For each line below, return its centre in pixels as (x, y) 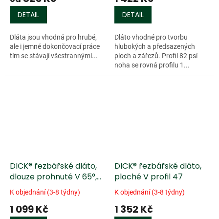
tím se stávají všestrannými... (54, 56)
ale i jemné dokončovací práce (55, 47)
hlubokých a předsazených (155, 47)
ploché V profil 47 (149, 177)
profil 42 (26, 188)
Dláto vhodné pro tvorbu (151, 37)
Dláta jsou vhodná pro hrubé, (53, 37)
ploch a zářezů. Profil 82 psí (156, 56)
